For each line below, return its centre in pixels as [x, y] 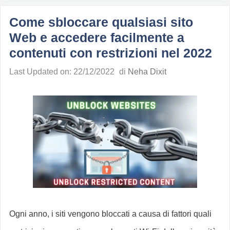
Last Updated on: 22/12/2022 [62, 72]
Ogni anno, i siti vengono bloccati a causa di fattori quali [110, 214]
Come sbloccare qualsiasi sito [101, 22]
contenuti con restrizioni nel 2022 [111, 53]
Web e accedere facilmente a [97, 38]
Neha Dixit [147, 72]
